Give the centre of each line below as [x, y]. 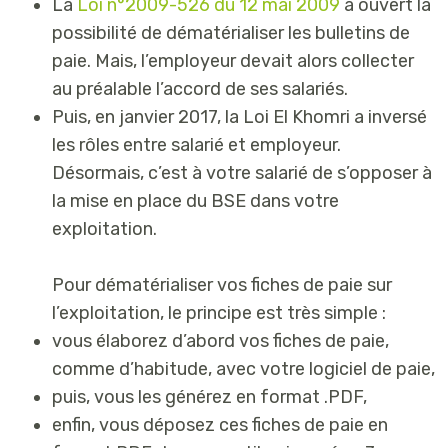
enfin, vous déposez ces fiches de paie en [220, 424]
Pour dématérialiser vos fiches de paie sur [222, 284]
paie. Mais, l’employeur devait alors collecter [233, 60]
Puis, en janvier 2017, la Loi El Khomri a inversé [239, 116]
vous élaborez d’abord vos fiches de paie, [220, 340]
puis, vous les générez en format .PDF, [209, 396]
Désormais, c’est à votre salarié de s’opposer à [242, 172]
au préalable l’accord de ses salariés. [200, 88]
